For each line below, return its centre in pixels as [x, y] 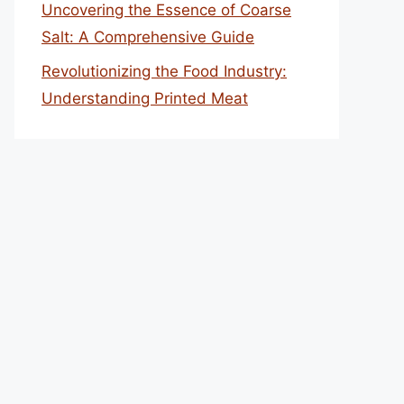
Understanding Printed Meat [145, 98]
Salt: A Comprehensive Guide [148, 37]
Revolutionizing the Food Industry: [164, 71]
